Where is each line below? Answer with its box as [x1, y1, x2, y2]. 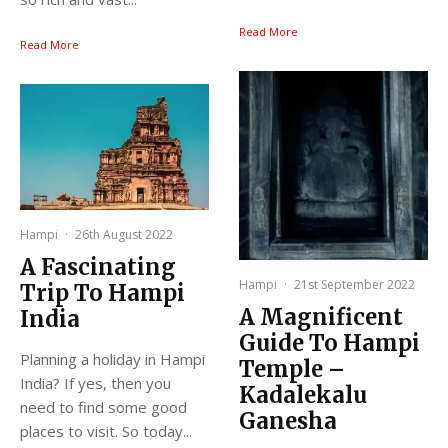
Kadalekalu [239, 380, 367, 409]
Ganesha [239, 406, 337, 435]
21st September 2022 [294, 275, 415, 293]
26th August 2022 [75, 226, 173, 244]
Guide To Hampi [239, 328, 420, 357]
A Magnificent [239, 302, 403, 331]
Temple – [239, 354, 345, 383]
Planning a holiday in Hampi [20, 349, 205, 370]
